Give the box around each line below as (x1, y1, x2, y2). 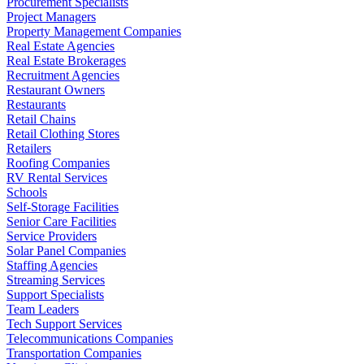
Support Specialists (6, 287, 104, 301)
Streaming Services (6, 272, 105, 287)
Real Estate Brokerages (6, 53, 126, 67)
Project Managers (6, 9, 96, 24)
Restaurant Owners (6, 82, 105, 97)
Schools (6, 184, 47, 199)
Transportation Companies (6, 345, 141, 360)
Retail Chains (6, 111, 76, 126)
